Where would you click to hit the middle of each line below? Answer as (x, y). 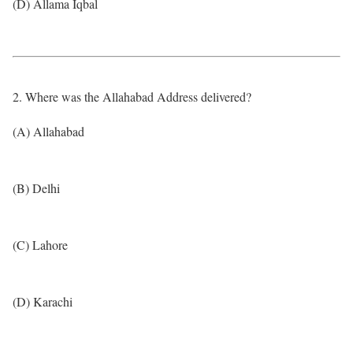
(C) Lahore (40, 245)
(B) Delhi (36, 188)
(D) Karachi (43, 301)
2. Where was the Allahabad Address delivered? (132, 97)
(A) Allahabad (48, 131)
